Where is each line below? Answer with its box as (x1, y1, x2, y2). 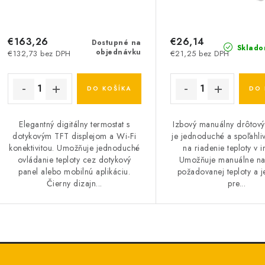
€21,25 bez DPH (170, 47, 230, 59)
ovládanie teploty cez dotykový (17, 153, 131, 166)
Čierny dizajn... (46, 177, 102, 189)
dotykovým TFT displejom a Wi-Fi (12, 130, 137, 142)
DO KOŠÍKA (86, 83, 131, 93)
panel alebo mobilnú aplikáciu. (18, 165, 131, 177)
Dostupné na (92, 37, 141, 48)
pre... (228, 177, 246, 189)
